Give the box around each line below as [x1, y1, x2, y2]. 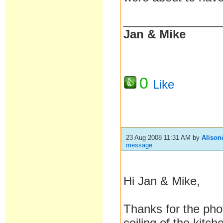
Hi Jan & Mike [123, 174, 197, 188]
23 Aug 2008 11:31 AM [126, 134, 191, 141]
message [126, 141, 153, 149]
